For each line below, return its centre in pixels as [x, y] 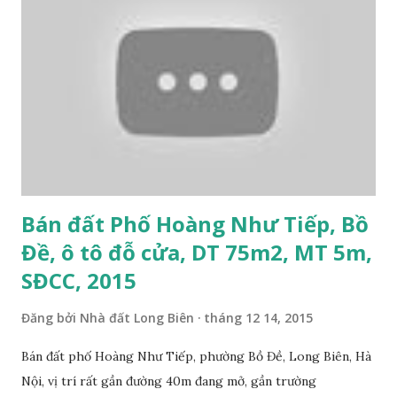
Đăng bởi [51, 317]
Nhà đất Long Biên [137, 317]
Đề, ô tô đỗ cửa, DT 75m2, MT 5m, [197, 252]
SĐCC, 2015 [79, 280]
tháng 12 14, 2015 [258, 317]
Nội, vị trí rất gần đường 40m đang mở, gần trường [169, 381]
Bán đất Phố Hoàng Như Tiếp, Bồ [195, 223]
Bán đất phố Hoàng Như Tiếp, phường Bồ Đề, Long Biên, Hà [196, 356]
